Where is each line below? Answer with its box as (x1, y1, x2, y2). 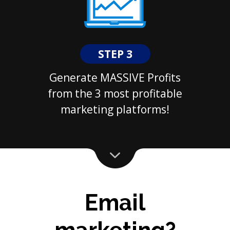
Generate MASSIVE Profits (49, 70, 181, 85)
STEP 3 (98, 47, 132, 62)
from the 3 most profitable (48, 86, 182, 101)
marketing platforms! (61, 102, 169, 117)
